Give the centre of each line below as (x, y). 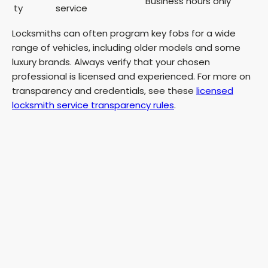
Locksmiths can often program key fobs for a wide (124, 33)
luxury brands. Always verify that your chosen (111, 62)
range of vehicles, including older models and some (126, 47)
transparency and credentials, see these (104, 90)
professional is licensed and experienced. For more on (131, 76)
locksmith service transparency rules (93, 105)
